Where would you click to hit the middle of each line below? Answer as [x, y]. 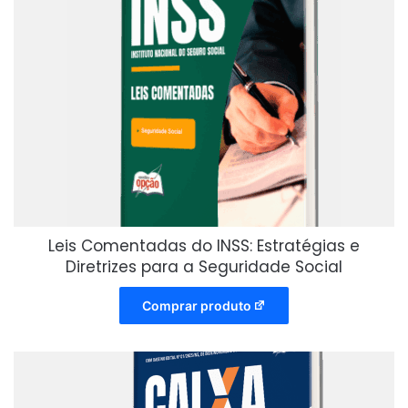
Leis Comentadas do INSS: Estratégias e [204, 245]
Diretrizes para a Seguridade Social [204, 266]
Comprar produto [196, 305]
